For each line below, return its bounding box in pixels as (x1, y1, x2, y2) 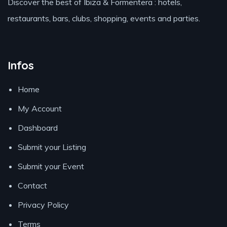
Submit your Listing (18, 142, 86, 153)
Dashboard (18, 123, 58, 133)
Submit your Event (18, 161, 84, 172)
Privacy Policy (18, 200, 69, 210)
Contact (18, 180, 47, 191)
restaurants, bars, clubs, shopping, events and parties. (8, 13, 200, 24)
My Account (18, 103, 62, 114)
